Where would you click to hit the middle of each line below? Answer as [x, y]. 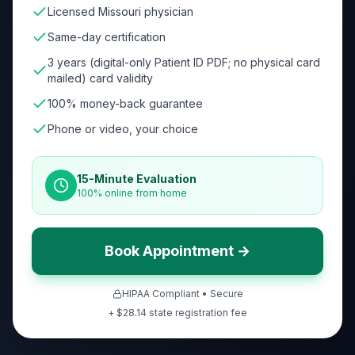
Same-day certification [107, 37]
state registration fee [197, 313]
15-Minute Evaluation [137, 179]
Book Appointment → [177, 251]
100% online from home [132, 193]
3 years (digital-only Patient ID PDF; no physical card [184, 62]
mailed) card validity [100, 78]
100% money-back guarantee [125, 103]
